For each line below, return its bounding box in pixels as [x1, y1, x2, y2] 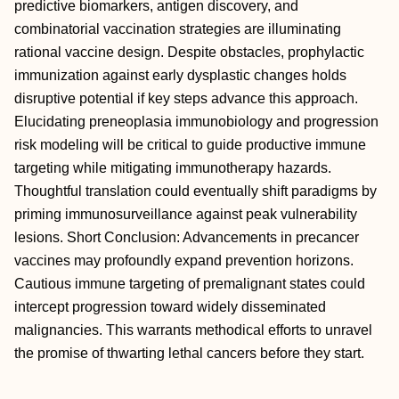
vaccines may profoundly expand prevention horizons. [14, 253, 354, 268]
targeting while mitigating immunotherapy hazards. [14, 160, 331, 175]
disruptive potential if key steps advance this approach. [14, 91, 358, 106]
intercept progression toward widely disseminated [14, 299, 326, 314]
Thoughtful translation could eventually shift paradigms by [14, 183, 377, 199]
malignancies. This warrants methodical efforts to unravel [14, 322, 372, 338]
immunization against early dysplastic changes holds [14, 68, 346, 83]
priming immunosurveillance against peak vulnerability [14, 207, 357, 222]
